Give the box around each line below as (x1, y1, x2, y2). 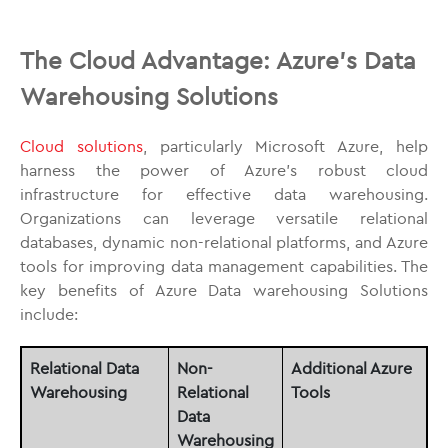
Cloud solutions (20, 136, 143, 156)
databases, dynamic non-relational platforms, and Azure (20, 232, 428, 252)
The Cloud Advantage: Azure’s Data (20, 45, 416, 75)
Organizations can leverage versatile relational (20, 208, 428, 228)
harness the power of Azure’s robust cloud (20, 160, 428, 180)
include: (20, 304, 78, 324)
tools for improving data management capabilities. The (20, 256, 428, 276)
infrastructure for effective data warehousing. (20, 184, 428, 204)
